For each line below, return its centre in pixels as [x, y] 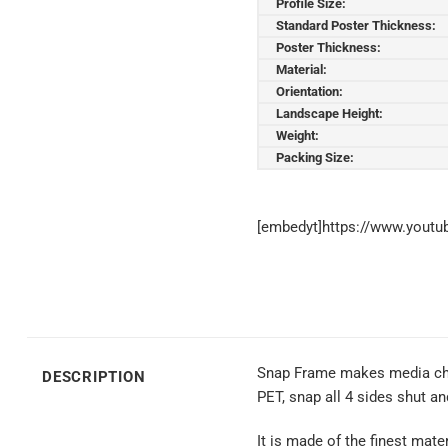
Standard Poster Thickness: [356, 25]
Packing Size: [315, 157]
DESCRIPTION [94, 377]
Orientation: [309, 91]
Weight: [297, 135]
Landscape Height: [329, 113]
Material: [301, 69]
